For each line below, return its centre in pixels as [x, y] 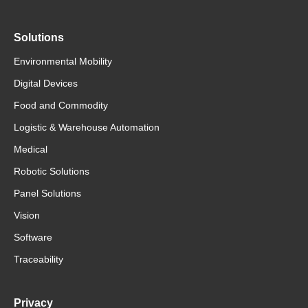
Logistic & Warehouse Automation [87, 128]
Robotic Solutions [52, 172]
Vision [27, 216]
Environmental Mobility [63, 62]
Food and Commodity [61, 106]
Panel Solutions [47, 194]
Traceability [38, 260]
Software [33, 238]
